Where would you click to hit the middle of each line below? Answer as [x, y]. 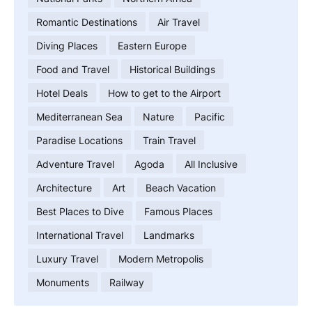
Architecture [64, 187]
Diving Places [67, 45]
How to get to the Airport [164, 93]
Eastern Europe [152, 45]
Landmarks [169, 235]
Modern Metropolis [161, 258]
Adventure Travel [75, 164]
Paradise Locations [79, 140]
